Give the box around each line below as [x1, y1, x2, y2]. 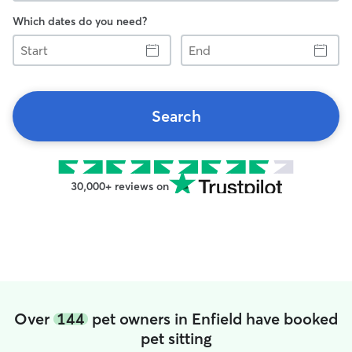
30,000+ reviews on [70, 179, 169, 193]
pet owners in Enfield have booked [88, 309, 338, 328]
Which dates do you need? [13, 14, 147, 28]
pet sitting [140, 328, 212, 348]
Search [151, 106, 201, 126]
